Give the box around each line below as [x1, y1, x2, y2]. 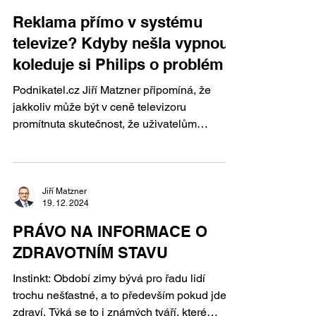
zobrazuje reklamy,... [13, 134, 114, 147]
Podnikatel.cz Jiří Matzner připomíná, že [13, 83, 83, 97]
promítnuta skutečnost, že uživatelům [13, 117, 197, 130]
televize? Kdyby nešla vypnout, [13, 34, 238, 52]
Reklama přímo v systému [13, 13, 202, 31]
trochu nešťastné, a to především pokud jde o [13, 288, 236, 302]
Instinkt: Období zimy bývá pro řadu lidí [13, 272, 205, 285]
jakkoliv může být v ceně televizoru [13, 100, 186, 114]
